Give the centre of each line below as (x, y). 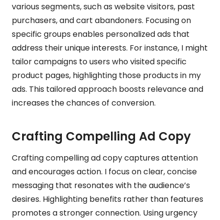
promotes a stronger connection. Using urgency (105, 213)
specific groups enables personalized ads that (101, 34)
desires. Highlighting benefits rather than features (108, 199)
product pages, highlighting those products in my (106, 75)
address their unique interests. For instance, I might (110, 48)
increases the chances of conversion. (84, 103)
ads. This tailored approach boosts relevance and (108, 89)
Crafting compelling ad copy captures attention (105, 158)
